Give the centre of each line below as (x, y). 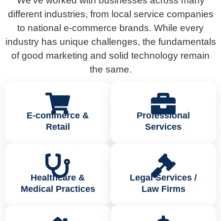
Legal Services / (163, 177)
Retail (58, 127)
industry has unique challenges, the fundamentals (110, 42)
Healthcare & (58, 177)
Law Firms (163, 189)
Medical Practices (58, 189)
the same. (110, 70)
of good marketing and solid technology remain (110, 56)
